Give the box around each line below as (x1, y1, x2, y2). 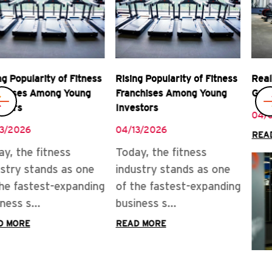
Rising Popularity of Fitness (5, 73, 127, 84)
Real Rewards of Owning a (141, 73, 257, 84)
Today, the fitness (5, 146, 97, 158)
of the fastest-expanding (5, 180, 131, 192)
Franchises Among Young (5, 87, 117, 98)
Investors (5, 102, 48, 113)
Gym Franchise (141, 87, 207, 98)
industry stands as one (5, 163, 120, 175)
